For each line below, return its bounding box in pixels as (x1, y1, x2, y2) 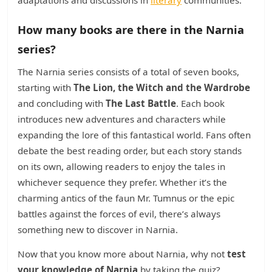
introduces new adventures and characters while (18, 113, 226, 125)
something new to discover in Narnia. (18, 223, 178, 236)
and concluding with (18, 97, 106, 109)
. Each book (176, 97, 225, 109)
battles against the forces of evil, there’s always (18, 208, 220, 220)
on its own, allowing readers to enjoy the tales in (18, 160, 225, 172)
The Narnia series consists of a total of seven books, (18, 66, 239, 78)
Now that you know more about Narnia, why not (18, 248, 227, 260)
